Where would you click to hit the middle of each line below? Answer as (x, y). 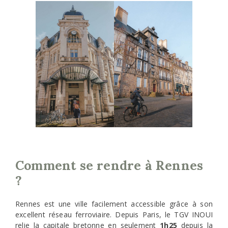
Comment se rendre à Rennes (109, 166)
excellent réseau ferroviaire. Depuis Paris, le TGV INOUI (114, 215)
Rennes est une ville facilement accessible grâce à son (114, 204)
